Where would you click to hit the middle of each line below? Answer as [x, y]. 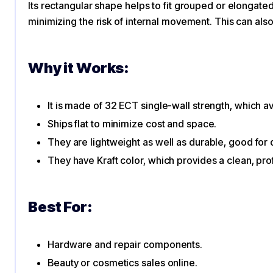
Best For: [60, 207]
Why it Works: [79, 68]
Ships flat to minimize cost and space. [132, 124]
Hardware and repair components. [125, 244]
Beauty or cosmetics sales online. [122, 263]
